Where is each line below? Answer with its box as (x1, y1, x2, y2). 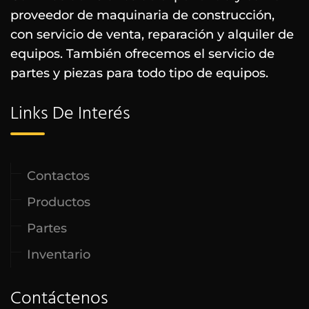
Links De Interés (10, 100, 130, 129)
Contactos (27, 168, 90, 184)
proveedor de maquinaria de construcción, (10, 8, 275, 23)
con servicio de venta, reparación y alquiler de (10, 27, 294, 43)
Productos (27, 195, 90, 210)
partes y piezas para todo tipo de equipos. (10, 66, 268, 81)
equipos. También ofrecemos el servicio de (10, 46, 275, 62)
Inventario (27, 247, 90, 263)
